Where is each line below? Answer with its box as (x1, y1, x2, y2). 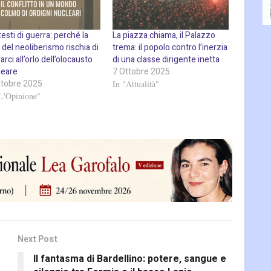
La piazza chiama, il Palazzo (113, 28, 216, 42)
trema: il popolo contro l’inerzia (113, 41, 228, 54)
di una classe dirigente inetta (113, 53, 220, 66)
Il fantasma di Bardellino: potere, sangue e (33, 252, 226, 267)
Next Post (18, 233, 57, 246)
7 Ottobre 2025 (113, 65, 171, 78)
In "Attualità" (113, 77, 160, 90)
